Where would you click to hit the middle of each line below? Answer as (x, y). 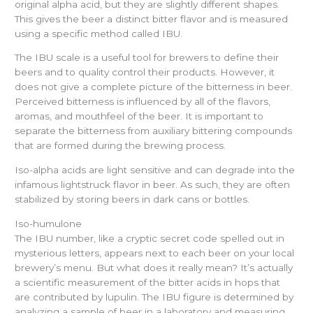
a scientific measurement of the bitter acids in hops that (148, 282)
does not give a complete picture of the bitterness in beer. (154, 87)
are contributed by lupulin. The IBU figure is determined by (154, 297)
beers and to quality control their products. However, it (145, 72)
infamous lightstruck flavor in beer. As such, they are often (153, 184)
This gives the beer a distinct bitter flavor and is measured (152, 19)
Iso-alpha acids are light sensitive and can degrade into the (155, 169)
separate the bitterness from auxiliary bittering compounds (154, 131)
